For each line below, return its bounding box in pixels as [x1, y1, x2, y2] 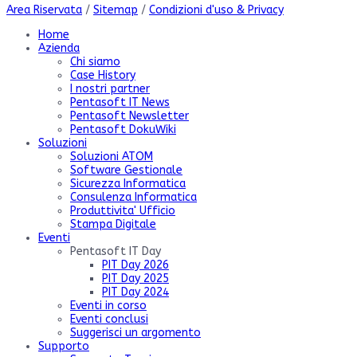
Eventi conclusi [70, 312, 148, 326]
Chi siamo [70, 54, 120, 69]
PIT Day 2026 [102, 257, 169, 272]
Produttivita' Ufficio [70, 203, 175, 218]
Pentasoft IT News [70, 95, 170, 109]
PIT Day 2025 [102, 271, 169, 285]
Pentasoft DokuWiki [70, 122, 176, 136]
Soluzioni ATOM [70, 149, 153, 163]
